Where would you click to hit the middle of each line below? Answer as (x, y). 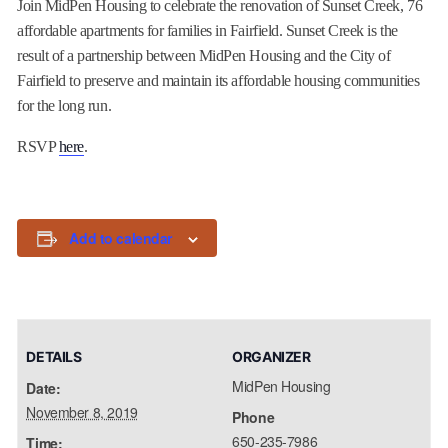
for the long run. (64, 105)
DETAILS (54, 356)
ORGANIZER (271, 356)
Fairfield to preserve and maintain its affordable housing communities (218, 80)
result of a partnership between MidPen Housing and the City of (204, 55)
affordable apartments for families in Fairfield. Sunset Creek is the (207, 30)
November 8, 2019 (82, 412)
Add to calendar (121, 238)
